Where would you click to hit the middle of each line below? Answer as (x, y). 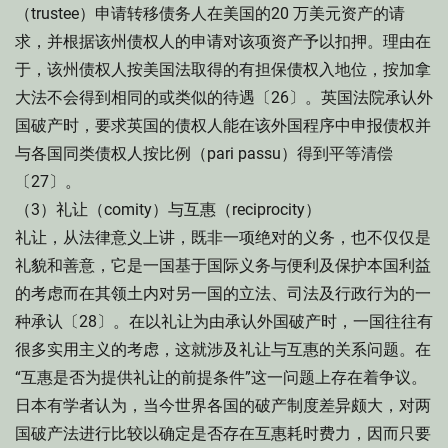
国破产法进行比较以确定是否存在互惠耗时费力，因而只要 (223, 433)
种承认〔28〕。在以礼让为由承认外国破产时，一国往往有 (224, 321)
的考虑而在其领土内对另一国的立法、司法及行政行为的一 (223, 293)
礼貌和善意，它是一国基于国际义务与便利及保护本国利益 (223, 265)
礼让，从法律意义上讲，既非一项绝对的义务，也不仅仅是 (223, 237)
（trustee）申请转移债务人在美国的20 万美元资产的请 (210, 13)
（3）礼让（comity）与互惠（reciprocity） (168, 209)
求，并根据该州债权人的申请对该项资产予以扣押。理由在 (223, 41)
